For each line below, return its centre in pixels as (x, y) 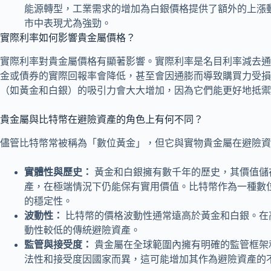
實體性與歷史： (58, 172)
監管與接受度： (58, 244)
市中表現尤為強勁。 (68, 24)
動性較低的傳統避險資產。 (82, 230)
